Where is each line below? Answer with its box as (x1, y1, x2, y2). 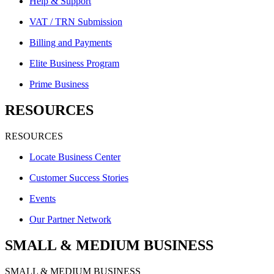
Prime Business (29, 79, 89, 90)
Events (29, 193, 56, 204)
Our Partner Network (29, 214, 111, 225)
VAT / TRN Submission (29, 17, 122, 28)
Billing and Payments (29, 37, 112, 48)
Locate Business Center (29, 152, 120, 163)
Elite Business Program (29, 58, 119, 69)
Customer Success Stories (29, 172, 128, 183)
